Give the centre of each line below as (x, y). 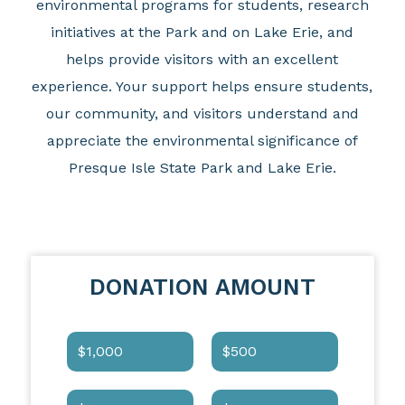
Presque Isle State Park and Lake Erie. (202, 168)
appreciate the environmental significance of (202, 141)
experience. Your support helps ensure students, (202, 87)
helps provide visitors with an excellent (202, 60)
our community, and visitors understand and (202, 114)
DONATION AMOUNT (202, 287)
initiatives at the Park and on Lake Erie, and (202, 33)
